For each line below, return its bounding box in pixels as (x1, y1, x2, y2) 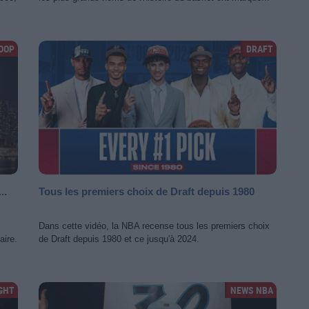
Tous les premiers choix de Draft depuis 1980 (39, 186, 255, 197)
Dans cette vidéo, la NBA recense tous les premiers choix (39, 221, 270, 231)
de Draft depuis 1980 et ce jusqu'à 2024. (39, 234, 199, 244)
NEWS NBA (230, 283, 273, 297)
